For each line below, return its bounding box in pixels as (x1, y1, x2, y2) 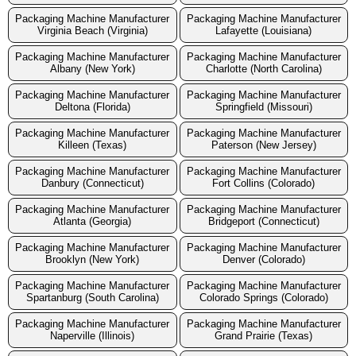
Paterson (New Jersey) (211, 139, 316, 152)
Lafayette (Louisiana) (215, 25, 312, 37)
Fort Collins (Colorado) (212, 177, 315, 190)
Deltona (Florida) (54, 101, 130, 114)
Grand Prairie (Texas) (215, 330, 313, 342)
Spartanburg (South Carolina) (25, 292, 159, 304)
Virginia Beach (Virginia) (37, 25, 148, 37)
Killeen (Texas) (58, 139, 127, 152)
